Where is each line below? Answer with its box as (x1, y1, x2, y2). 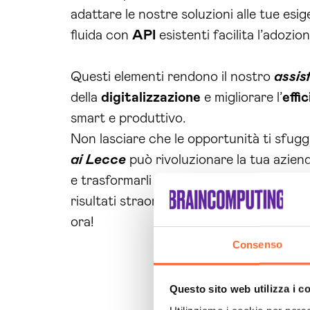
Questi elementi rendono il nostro (71, 70, 274, 84)
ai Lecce (71, 153, 126, 167)
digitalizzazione (101, 91, 201, 104)
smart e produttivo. (71, 111, 186, 125)
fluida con (71, 28, 132, 42)
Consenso (232, 238, 282, 250)
